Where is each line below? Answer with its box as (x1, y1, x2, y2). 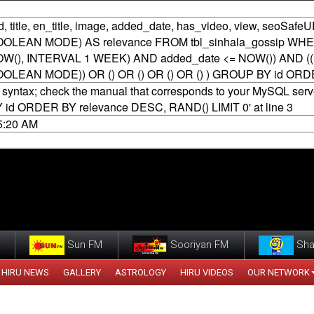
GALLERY (63, 266, 101, 278)
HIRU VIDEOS (180, 266, 233, 278)
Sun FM (64, 238, 102, 251)
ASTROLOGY (115, 266, 166, 278)
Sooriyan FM (168, 238, 228, 251)
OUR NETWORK (247, 266, 310, 278)
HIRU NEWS (1, 266, 49, 278)
